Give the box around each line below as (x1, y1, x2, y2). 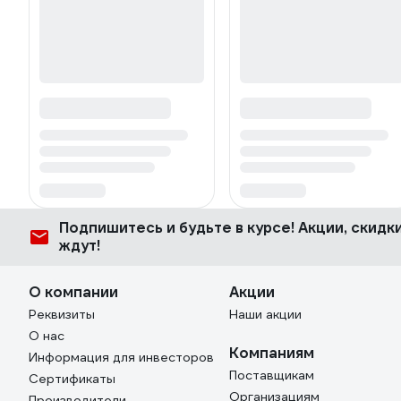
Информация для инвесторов (29, 349, 214, 366)
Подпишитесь (59, 218, 166, 238)
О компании (29, 283, 118, 303)
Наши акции (229, 306, 302, 323)
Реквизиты (29, 306, 95, 323)
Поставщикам (229, 367, 314, 384)
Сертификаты (29, 371, 115, 388)
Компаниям (229, 344, 314, 363)
